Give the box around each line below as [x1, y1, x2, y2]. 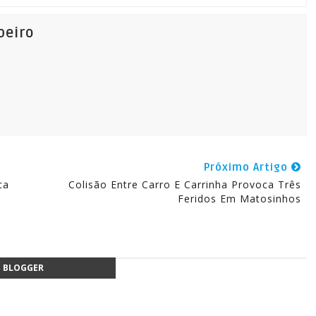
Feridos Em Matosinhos [177, 192, 301, 205]
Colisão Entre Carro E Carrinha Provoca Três [68, 178, 301, 191]
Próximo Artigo [203, 161, 291, 174]
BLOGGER [2, 262, 44, 274]
